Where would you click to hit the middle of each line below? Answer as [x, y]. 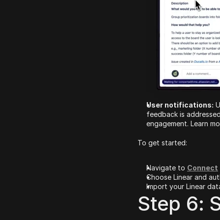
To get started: [162, 142]
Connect [203, 167]
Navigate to [167, 167]
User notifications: [180, 105]
